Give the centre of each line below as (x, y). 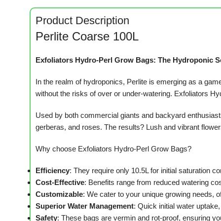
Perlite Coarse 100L (87, 37)
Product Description (82, 21)
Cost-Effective (60, 183)
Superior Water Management (85, 206)
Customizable (59, 194)
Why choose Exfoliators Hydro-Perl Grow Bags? (113, 149)
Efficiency (53, 171)
